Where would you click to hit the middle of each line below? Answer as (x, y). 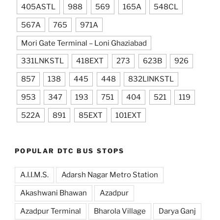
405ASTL (38, 7)
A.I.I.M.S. (34, 175)
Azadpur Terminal (51, 211)
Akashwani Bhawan (54, 193)
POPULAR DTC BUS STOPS (70, 151)
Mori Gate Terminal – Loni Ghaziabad (84, 43)
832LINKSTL (151, 79)
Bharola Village (120, 211)
